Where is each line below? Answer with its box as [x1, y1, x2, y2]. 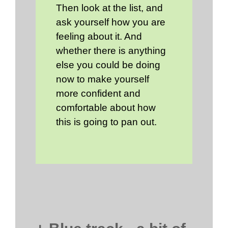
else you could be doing [56, 59, 160, 70]
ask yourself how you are [56, 16, 165, 27]
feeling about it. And [56, 31, 142, 42]
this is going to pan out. [56, 116, 157, 127]
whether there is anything [56, 45, 166, 56]
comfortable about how [56, 102, 156, 113]
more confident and [56, 88, 140, 99]
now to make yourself [56, 73, 149, 84]
